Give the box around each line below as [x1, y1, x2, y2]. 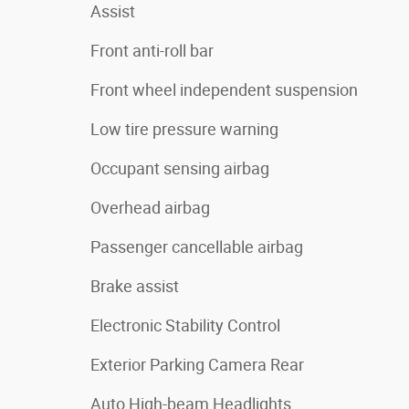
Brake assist [90, 276, 179, 296]
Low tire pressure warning [90, 119, 278, 139]
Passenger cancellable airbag [90, 236, 303, 257]
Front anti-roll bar [90, 40, 214, 60]
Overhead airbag [90, 197, 210, 217]
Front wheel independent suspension [90, 79, 358, 100]
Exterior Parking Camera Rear [90, 354, 304, 374]
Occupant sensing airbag [90, 158, 269, 178]
